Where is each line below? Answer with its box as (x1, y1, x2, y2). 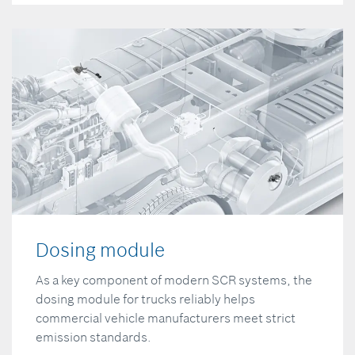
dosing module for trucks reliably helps (36, 290, 255, 307)
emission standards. (36, 328, 151, 345)
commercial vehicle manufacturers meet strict (36, 309, 296, 326)
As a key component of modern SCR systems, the (36, 271, 312, 288)
